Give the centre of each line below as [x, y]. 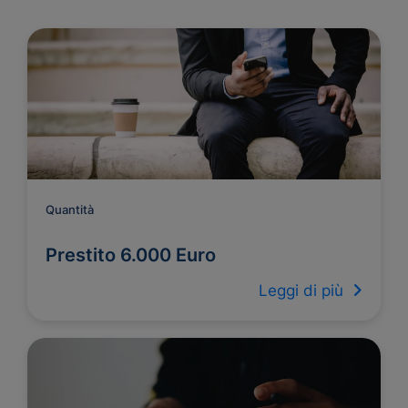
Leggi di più [306, 291]
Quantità [70, 209]
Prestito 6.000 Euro [131, 255]
